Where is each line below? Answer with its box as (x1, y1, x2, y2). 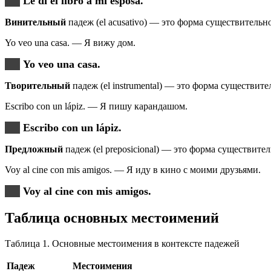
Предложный (5, 143, 63, 154)
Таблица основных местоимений (5, 209, 219, 226)
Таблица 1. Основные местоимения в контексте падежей (5, 238, 240, 249)
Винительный (5, 16, 66, 27)
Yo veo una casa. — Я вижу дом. (5, 37, 135, 48)
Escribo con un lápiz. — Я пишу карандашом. (5, 100, 188, 111)
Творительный (5, 80, 70, 91)
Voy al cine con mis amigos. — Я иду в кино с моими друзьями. (5, 164, 261, 175)
